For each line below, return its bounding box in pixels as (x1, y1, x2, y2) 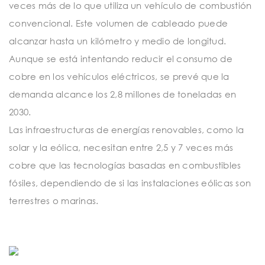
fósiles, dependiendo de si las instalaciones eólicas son (9, 177, 251, 188)
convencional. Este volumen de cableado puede (9, 17, 228, 28)
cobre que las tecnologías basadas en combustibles (9, 159, 241, 170)
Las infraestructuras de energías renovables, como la (9, 124, 244, 135)
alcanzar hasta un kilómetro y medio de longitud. (9, 35, 226, 46)
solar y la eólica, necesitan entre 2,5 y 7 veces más (9, 141, 233, 153)
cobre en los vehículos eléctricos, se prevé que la (9, 70, 230, 82)
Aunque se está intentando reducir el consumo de (9, 53, 232, 64)
